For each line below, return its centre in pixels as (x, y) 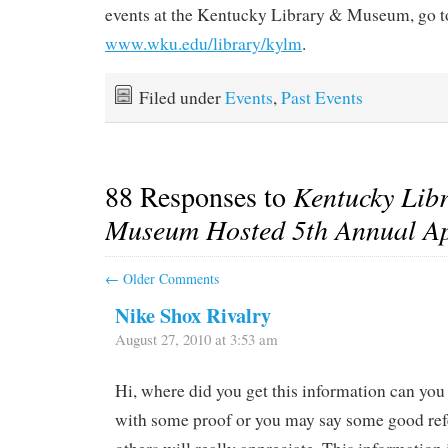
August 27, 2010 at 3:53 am (196, 339)
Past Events (322, 97)
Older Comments (169, 279)
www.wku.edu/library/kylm (203, 43)
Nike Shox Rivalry (193, 315)
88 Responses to (199, 196)
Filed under (182, 97)
